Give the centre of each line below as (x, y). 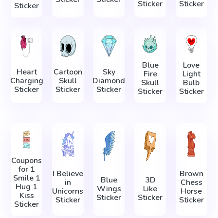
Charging (27, 81)
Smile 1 (27, 178)
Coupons (27, 160)
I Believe (68, 173)
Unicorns (68, 191)
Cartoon (68, 72)
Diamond (109, 81)
